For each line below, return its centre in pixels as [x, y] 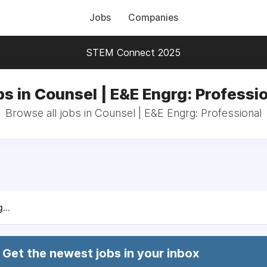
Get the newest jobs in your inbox [101, 253]
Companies [153, 18]
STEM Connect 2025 [133, 52]
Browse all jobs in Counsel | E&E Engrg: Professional [133, 113]
